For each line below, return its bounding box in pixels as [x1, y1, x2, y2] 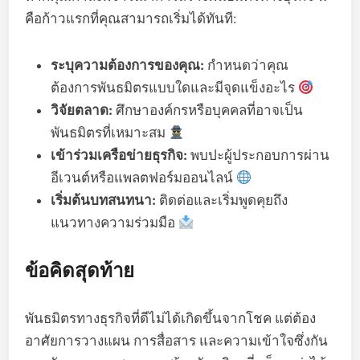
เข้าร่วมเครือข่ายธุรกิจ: [51, 147, 188, 163]
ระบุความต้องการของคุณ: [51, 57, 205, 73]
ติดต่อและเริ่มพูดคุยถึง [156, 192, 288, 208]
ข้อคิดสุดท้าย [25, 259, 135, 282]
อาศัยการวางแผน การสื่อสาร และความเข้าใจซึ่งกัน [25, 333, 329, 349]
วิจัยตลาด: [51, 102, 113, 118]
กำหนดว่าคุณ [204, 57, 289, 73]
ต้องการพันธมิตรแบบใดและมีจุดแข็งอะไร [51, 80, 299, 96]
